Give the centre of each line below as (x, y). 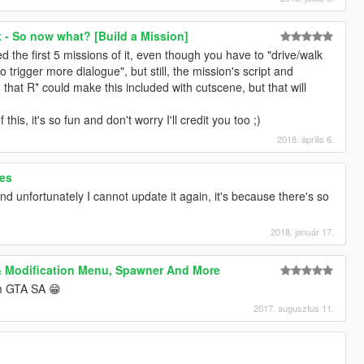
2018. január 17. (303, 232)
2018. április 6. (306, 139)
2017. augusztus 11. (294, 308)
